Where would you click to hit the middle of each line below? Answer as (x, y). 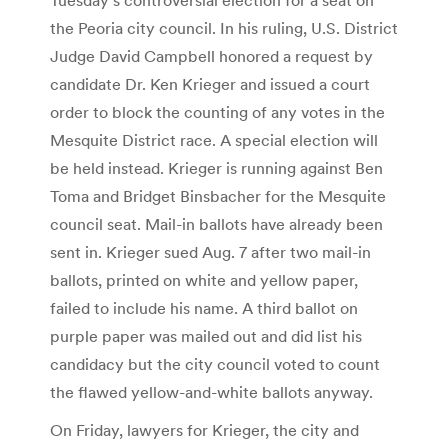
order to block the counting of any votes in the (217, 111)
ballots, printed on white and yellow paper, (204, 279)
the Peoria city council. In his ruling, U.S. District (224, 27)
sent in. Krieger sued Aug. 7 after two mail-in (210, 251)
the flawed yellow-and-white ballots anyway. (211, 391)
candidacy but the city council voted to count (215, 363)
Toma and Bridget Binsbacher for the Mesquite (218, 195)
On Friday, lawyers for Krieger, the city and (204, 429)
